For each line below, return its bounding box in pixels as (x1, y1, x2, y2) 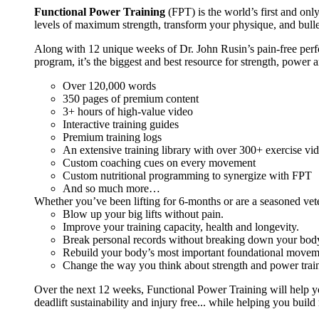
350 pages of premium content (63, 92, 199, 105)
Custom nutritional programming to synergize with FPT (63, 169, 312, 182)
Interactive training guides (63, 117, 179, 130)
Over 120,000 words (63, 79, 156, 92)
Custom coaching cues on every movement (63, 156, 256, 169)
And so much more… (63, 182, 160, 194)
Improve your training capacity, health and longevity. (63, 220, 299, 233)
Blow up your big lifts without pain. (63, 207, 224, 220)
